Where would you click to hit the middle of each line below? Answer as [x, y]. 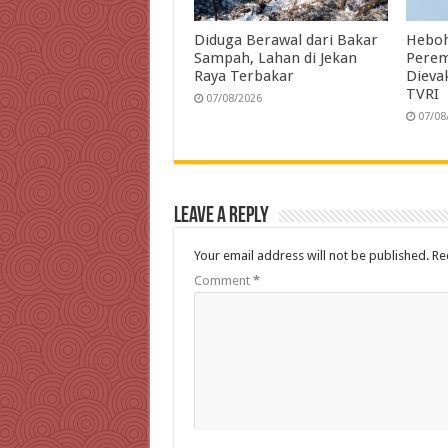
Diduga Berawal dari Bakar [285, 40]
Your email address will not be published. [311, 256]
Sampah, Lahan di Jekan [275, 58]
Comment [223, 281]
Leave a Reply [221, 217]
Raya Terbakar [243, 76]
